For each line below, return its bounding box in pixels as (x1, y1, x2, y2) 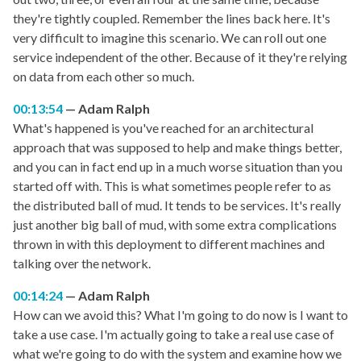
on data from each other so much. (13, 68, 194, 85)
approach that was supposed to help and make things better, (13, 139, 342, 156)
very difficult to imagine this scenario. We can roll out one (13, 30, 326, 46)
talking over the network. (13, 255, 151, 272)
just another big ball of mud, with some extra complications (13, 217, 337, 233)
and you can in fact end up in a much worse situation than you (13, 159, 342, 175)
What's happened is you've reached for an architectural (13, 120, 313, 136)
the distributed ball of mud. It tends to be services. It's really (13, 197, 341, 214)
